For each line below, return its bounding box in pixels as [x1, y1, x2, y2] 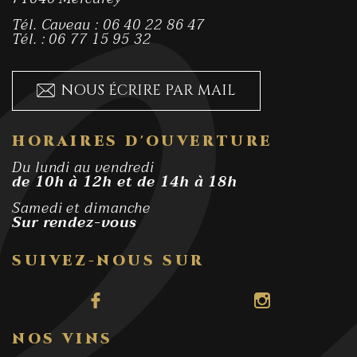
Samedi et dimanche [12, 195, 151, 221]
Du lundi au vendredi [12, 155, 155, 180]
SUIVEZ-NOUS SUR [12, 250, 205, 271]
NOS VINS [12, 328, 113, 349]
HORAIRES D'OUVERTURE [12, 131, 273, 151]
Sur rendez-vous [12, 210, 137, 235]
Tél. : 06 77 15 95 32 [12, 26, 151, 52]
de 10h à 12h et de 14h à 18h [12, 169, 238, 194]
